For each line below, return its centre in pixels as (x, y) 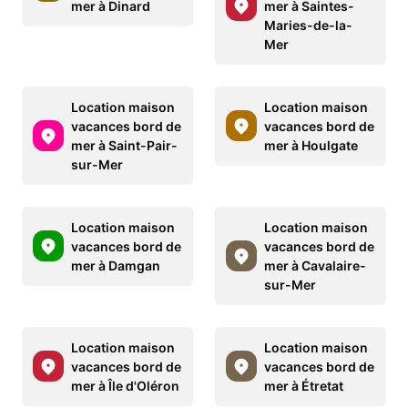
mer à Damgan (116, 265)
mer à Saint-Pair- (124, 145)
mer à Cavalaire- (315, 265)
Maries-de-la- (308, 25)
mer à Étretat (304, 385)
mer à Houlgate (311, 145)
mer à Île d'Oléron (125, 385)
